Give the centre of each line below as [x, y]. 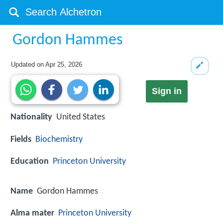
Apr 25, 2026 [64, 64]
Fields [21, 139]
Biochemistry [59, 139]
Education [30, 161]
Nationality [31, 117]
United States [81, 117]
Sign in [167, 91]
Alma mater [32, 214]
